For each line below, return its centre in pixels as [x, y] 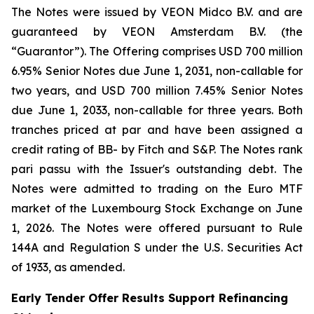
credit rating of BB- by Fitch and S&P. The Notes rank [157, 149]
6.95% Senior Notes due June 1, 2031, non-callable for [157, 71]
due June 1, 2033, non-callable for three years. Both [157, 110]
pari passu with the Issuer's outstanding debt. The [157, 169]
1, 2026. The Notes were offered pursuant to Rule [157, 228]
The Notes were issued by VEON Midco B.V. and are [157, 12]
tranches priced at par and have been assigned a [157, 130]
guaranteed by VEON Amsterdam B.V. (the [157, 32]
